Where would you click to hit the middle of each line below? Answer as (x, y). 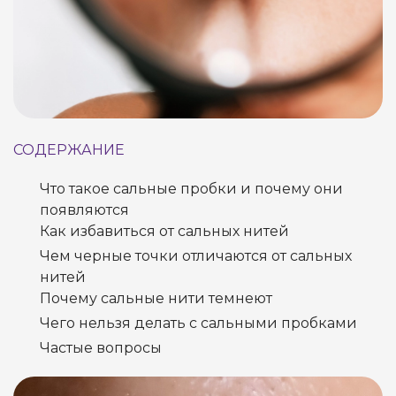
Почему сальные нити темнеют (156, 298)
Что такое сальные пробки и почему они (191, 189)
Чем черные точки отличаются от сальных (196, 256)
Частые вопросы (101, 348)
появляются (84, 210)
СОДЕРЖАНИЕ (69, 150)
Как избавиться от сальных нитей (164, 231)
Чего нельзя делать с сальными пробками (198, 323)
